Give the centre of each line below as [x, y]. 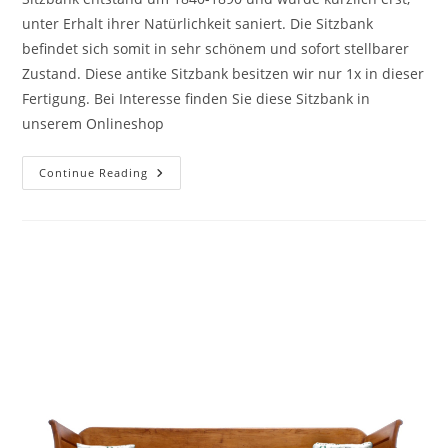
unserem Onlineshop [93, 123]
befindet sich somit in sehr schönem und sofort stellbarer [216, 48]
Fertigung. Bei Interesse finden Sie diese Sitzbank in [196, 98]
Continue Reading [94, 172]
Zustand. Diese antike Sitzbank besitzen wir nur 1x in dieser [223, 73]
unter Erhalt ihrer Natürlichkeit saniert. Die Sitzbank [198, 23]
